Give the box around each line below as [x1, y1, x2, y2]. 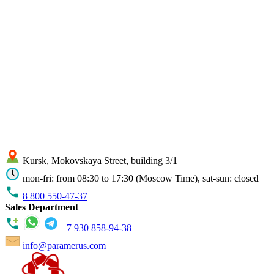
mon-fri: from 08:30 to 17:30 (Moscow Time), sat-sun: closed [23, 173, 259, 183]
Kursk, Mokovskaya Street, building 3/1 [23, 155, 177, 166]
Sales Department [5, 202, 78, 212]
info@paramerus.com [23, 240, 106, 251]
